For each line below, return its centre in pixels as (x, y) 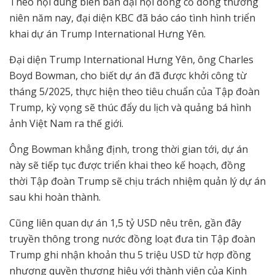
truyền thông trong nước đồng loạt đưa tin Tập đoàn (132, 239)
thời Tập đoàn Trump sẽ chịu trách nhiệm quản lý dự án (137, 181)
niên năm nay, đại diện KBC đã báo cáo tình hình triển (132, 18)
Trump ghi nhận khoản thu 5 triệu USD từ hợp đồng (130, 255)
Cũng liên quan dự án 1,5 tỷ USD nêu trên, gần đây (125, 223)
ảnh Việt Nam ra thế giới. (66, 124)
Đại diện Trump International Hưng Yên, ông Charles (131, 60)
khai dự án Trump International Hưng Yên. (107, 34)
